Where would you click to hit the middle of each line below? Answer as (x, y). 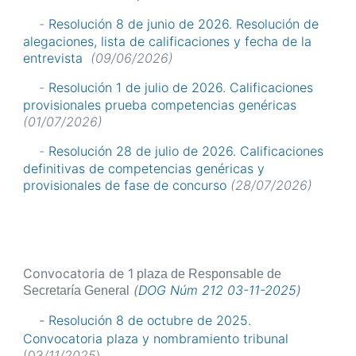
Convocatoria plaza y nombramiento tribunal (156, 338)
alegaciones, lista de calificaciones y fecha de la (167, 41)
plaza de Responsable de (207, 274)
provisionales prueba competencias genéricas (162, 105)
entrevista (55, 58)
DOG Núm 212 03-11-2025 (217, 290)
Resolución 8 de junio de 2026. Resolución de (184, 23)
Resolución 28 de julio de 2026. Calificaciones (186, 151)
